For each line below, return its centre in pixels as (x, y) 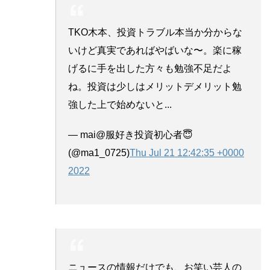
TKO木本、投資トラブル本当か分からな (155, 32)
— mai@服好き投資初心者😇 (130, 134)
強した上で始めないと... (120, 104)
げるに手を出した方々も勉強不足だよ (150, 68)
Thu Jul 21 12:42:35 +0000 (187, 152)
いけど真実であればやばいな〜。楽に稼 (155, 50)
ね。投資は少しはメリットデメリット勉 (155, 86)
